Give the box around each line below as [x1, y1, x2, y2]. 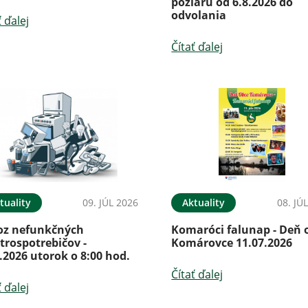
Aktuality [182, 195, 225, 209]
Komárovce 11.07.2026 [171, 234, 293, 250]
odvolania [171, 7, 227, 23]
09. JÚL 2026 [82, 195, 139, 209]
